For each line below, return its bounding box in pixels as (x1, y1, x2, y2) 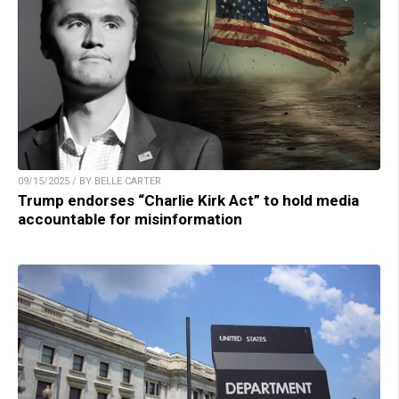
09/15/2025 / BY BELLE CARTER (18, 175, 161, 188)
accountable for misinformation (18, 210, 242, 229)
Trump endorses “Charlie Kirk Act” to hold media (18, 191, 359, 210)
